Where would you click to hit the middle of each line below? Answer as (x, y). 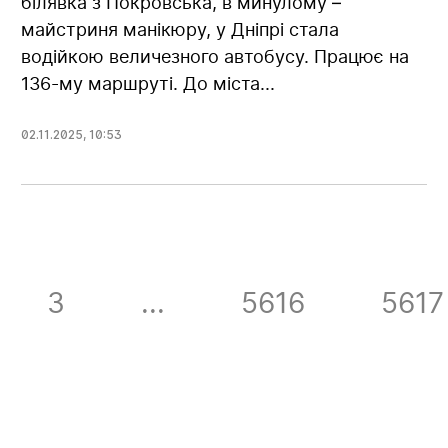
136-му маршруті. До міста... (148, 83)
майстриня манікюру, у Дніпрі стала (180, 29)
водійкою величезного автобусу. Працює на (215, 56)
